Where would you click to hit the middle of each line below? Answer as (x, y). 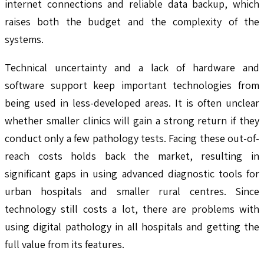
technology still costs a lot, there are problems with (132, 209)
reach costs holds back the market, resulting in (132, 156)
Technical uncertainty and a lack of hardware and (132, 67)
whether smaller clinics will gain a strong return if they (132, 120)
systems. (24, 39)
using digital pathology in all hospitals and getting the (132, 226)
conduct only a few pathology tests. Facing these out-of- (132, 138)
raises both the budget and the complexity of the (132, 21)
